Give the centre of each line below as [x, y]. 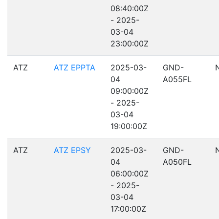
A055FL [177, 79]
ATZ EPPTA [75, 67]
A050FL [177, 162]
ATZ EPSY [72, 150]
